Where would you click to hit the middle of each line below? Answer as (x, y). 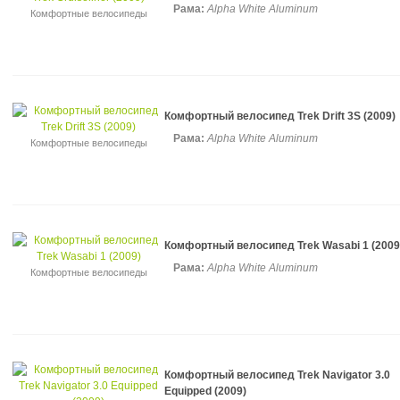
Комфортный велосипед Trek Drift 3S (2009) (280, 116)
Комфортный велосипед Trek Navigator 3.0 (277, 375)
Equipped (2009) (205, 391)
